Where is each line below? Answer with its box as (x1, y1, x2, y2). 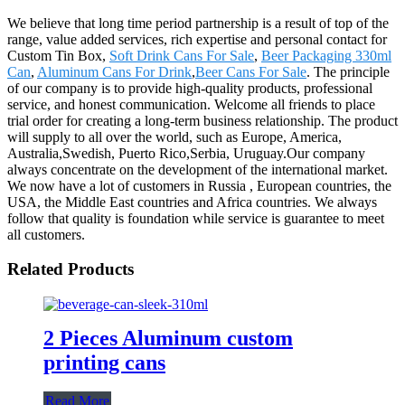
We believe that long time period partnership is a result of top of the (7, 14, 389, 31)
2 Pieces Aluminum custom (43, 325, 293, 350)
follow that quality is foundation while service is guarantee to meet (7, 210, 384, 226)
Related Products (7, 259, 134, 279)
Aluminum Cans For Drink (37, 63, 192, 80)
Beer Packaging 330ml (261, 47, 391, 63)
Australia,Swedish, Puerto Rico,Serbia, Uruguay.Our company (7, 145, 365, 161)
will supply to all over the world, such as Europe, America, (7, 128, 342, 145)
